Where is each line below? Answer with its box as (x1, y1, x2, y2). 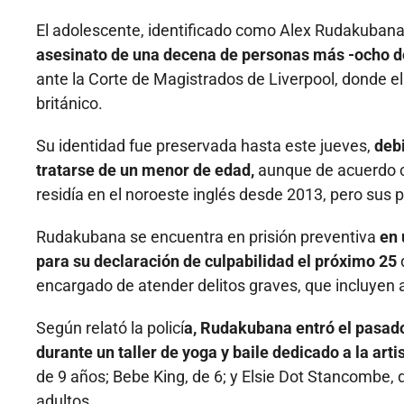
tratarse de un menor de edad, (36, 161, 254, 180)
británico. (36, 94, 103, 114)
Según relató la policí (36, 318, 184, 338)
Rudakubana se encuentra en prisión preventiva (36, 227, 380, 247)
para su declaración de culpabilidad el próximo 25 (36, 252, 397, 271)
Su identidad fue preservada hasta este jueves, (36, 136, 374, 156)
